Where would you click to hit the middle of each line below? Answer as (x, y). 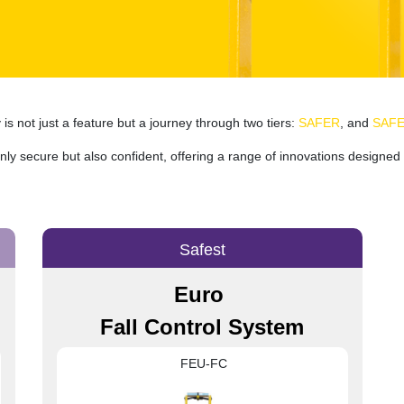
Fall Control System (202, 326)
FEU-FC (202, 363)
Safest (202, 249)
